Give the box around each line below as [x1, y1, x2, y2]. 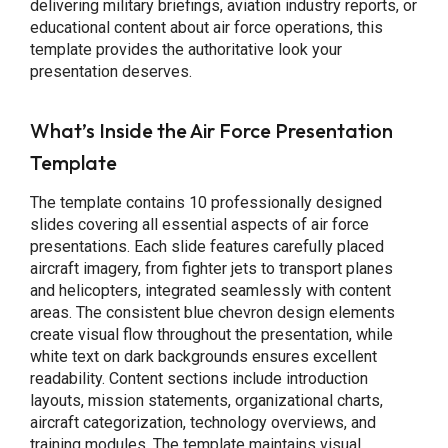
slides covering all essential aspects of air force [29, 215, 369, 234]
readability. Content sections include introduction [29, 369, 368, 388]
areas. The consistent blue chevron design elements [29, 303, 395, 322]
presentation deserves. [29, 62, 192, 82]
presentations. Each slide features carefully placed [29, 237, 384, 256]
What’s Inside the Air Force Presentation [29, 118, 393, 144]
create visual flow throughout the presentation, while [29, 325, 393, 344]
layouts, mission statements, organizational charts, [29, 391, 383, 410]
